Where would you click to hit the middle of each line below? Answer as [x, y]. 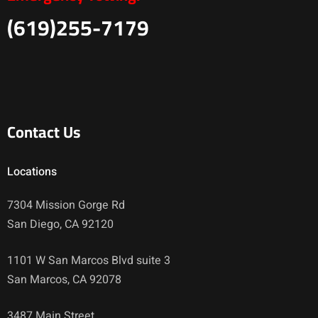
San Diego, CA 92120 [60, 224]
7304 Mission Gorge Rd [66, 205]
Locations [32, 171]
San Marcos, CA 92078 [64, 279]
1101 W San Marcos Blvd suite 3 [89, 260]
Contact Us [44, 132]
